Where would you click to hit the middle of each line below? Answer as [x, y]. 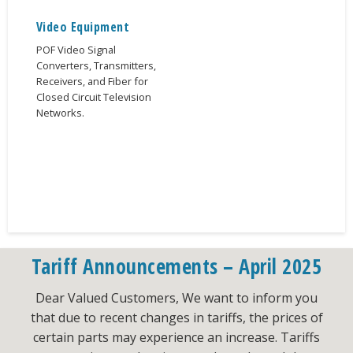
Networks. [60, 113]
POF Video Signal [76, 50]
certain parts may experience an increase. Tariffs [176, 337]
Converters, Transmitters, [96, 66]
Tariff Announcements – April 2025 [176, 266]
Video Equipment [83, 27]
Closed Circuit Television [93, 97]
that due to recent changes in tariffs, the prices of [176, 317]
